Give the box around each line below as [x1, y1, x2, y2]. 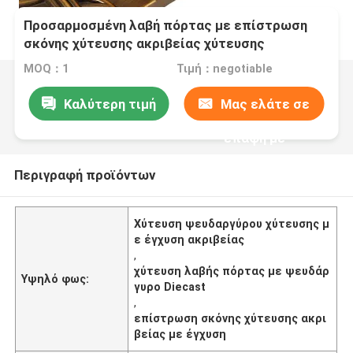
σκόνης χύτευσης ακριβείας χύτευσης [24, 35, 266, 52]
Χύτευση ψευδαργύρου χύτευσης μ [134, 217, 330, 230]
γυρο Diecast [134, 280, 206, 293]
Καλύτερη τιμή [63, 95, 156, 112]
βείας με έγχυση [134, 327, 227, 340]
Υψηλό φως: [21, 272, 90, 285]
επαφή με [223, 129, 285, 146]
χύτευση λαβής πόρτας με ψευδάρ [134, 264, 330, 277]
